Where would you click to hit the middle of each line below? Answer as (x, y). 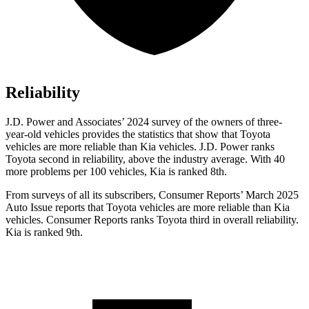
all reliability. (271, 220)
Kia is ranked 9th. (44, 232)
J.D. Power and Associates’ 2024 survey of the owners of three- (144, 122)
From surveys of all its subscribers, (82, 195)
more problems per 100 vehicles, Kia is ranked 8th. (116, 172)
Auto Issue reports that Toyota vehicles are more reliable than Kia (148, 208)
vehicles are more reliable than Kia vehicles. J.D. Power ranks (140, 147)
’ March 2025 (269, 195)
